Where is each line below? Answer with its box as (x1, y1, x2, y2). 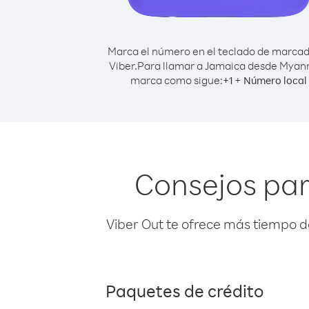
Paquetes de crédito (106, 279, 263, 301)
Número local (243, 74, 307, 87)
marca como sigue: (130, 73, 223, 87)
